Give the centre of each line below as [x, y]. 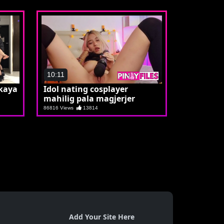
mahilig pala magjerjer [89, 98]
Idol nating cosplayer [86, 89]
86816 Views [60, 107]
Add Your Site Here [102, 216]
